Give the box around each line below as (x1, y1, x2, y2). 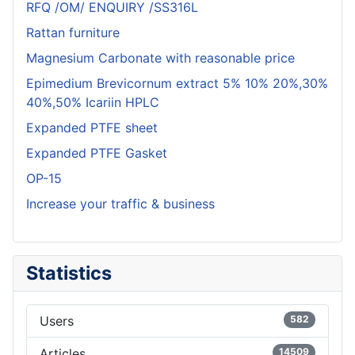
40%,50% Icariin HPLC (26, 94, 159, 111)
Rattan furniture (26, 25, 120, 41)
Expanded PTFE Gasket (26, 145, 167, 162)
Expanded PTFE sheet (26, 120, 158, 136)
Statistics (26, 261, 112, 285)
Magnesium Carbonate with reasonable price (26, 50, 295, 67)
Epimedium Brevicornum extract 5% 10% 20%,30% (26, 75, 328, 92)
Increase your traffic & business (26, 196, 215, 212)
